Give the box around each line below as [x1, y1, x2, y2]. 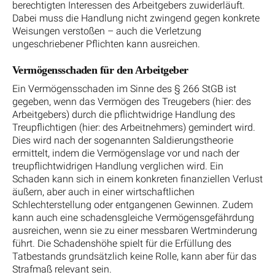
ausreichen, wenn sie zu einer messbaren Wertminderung [12, 225, 257, 237]
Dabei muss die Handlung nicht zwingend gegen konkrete [12, 12, 260, 25]
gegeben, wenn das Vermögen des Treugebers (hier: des [12, 96, 251, 108]
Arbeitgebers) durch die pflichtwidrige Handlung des [12, 109, 235, 121]
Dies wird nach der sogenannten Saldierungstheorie [12, 134, 233, 147]
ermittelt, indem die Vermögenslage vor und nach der [12, 147, 239, 160]
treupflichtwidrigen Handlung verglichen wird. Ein [12, 160, 223, 172]
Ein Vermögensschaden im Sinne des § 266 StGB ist [12, 83, 236, 95]
